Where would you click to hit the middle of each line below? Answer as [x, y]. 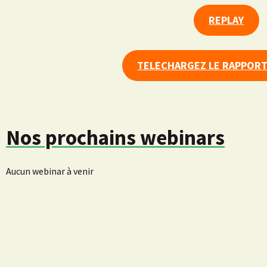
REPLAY [226, 20]
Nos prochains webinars [115, 138]
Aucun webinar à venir [50, 171]
